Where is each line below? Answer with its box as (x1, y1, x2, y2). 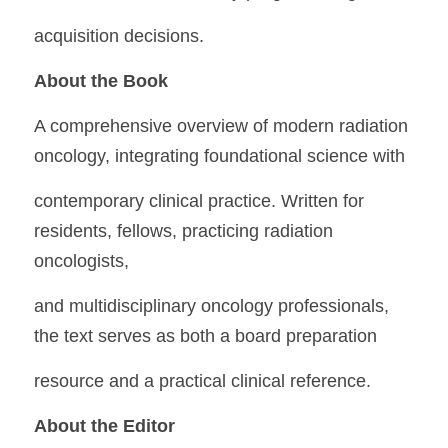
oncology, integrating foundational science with (34, 146, 405, 166)
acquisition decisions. (34, 26, 204, 46)
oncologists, (34, 251, 129, 271)
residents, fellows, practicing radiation (34, 221, 333, 241)
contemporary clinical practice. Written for (34, 191, 364, 211)
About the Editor (34, 416, 175, 436)
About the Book (34, 71, 168, 91)
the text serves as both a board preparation (34, 326, 377, 346)
